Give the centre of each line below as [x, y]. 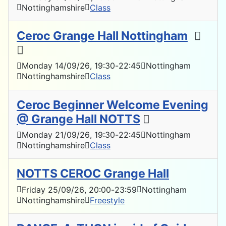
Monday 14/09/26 [56, 66]
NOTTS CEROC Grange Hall [93, 174]
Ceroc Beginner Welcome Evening [112, 105]
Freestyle [107, 200]
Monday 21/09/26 [56, 135]
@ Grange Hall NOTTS [78, 119]
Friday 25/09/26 [53, 189]
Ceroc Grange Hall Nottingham [102, 36]
